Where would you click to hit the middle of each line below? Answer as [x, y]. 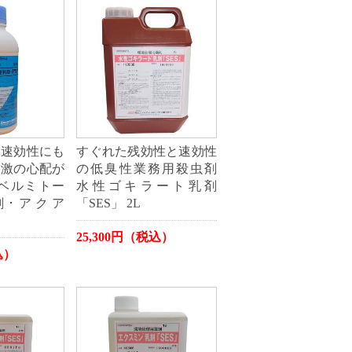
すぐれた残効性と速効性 [147, 151]
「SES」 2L [109, 203]
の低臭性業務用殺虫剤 [147, 168]
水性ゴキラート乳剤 [147, 185]
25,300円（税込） [125, 236]
